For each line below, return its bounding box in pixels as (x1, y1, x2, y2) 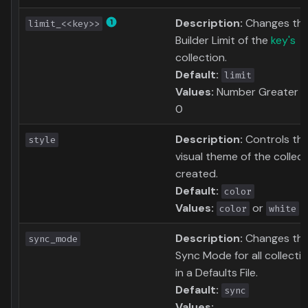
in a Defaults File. (175, 265, 258, 280)
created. (175, 166, 218, 181)
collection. (175, 50, 227, 65)
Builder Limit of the (175, 33, 271, 48)
